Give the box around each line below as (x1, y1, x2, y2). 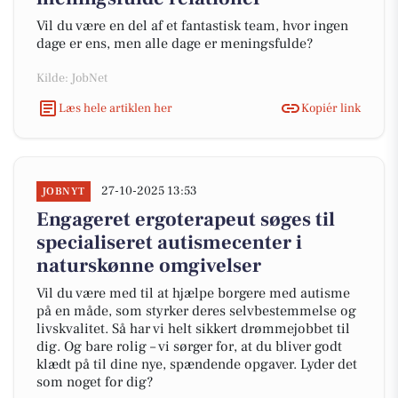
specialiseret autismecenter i (36, 230, 302, 255)
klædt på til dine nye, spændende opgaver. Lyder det (36, 355, 357, 373)
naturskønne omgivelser (36, 253, 261, 278)
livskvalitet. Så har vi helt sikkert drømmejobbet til (36, 320, 350, 338)
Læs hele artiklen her (59, 99, 172, 116)
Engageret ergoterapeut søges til (36, 207, 335, 232)
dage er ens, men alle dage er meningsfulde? (36, 35, 313, 52)
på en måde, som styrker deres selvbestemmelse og (36, 302, 356, 320)
